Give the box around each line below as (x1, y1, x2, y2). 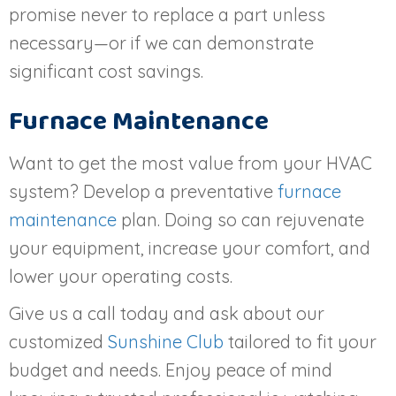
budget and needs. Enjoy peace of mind (9, 358, 332, 381)
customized (9, 330, 108, 353)
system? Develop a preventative (9, 179, 278, 202)
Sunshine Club (108, 330, 224, 353)
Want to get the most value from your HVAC (9, 151, 372, 174)
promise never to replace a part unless (9, 3, 325, 26)
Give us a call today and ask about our (9, 301, 324, 324)
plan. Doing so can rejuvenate (117, 208, 364, 231)
